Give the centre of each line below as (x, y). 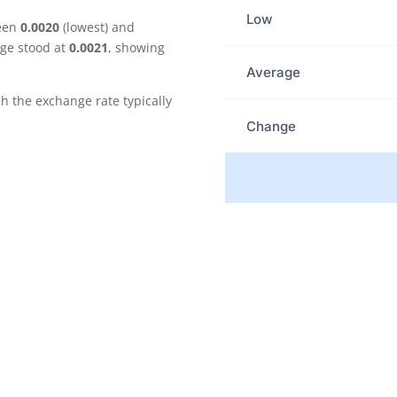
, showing (137, 47)
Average (273, 73)
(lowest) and (97, 27)
